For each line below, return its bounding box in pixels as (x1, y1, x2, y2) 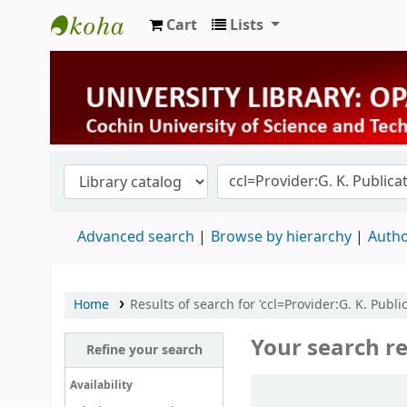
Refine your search (85, 340, 203, 360)
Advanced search (77, 225, 194, 248)
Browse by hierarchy (211, 225, 352, 248)
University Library (51, 44, 198, 70)
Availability (69, 378, 133, 394)
